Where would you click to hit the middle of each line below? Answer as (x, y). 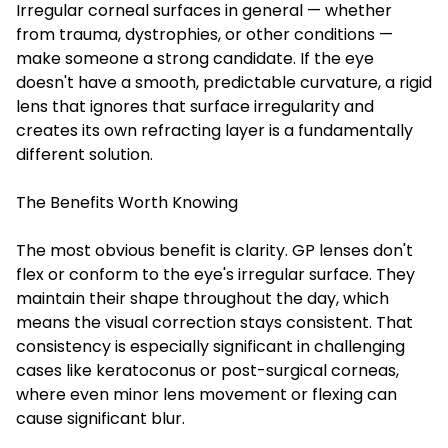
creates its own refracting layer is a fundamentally (214, 130)
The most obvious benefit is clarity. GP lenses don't (214, 250)
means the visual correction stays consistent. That (214, 322)
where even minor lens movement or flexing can (206, 394)
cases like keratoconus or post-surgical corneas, (207, 370)
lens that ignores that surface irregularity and (195, 106)
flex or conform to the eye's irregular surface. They (215, 274)
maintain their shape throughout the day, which (202, 298)
